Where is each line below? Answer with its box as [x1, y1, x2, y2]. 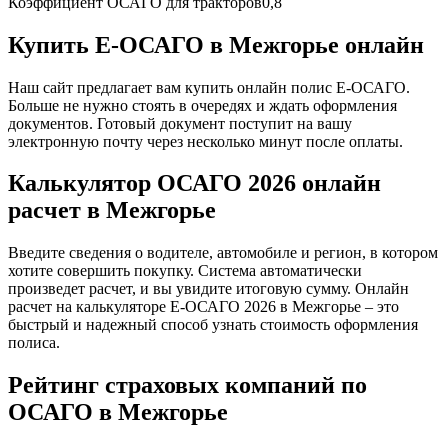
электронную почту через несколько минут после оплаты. [8, 132, 403, 150]
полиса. [8, 334, 60, 352]
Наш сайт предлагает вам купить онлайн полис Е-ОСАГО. [8, 78, 410, 96]
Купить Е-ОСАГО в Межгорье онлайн [8, 31, 424, 58]
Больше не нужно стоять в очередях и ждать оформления [8, 96, 397, 114]
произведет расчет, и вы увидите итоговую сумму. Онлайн [8, 280, 409, 298]
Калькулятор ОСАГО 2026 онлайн [8, 170, 381, 197]
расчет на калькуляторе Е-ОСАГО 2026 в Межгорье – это [8, 298, 399, 316]
